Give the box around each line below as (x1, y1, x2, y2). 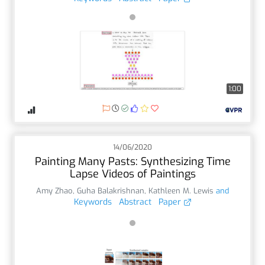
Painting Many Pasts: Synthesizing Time (34, 154, 231, 169)
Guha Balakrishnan (77, 185, 144, 196)
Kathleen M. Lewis (148, 185, 214, 196)
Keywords (73, 196, 112, 208)
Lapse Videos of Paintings (69, 166, 196, 181)
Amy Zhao (36, 185, 73, 196)
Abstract (118, 196, 151, 208)
